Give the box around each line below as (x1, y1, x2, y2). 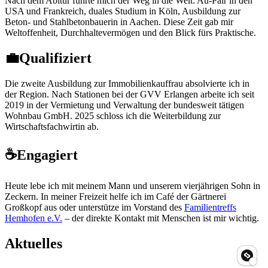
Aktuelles (5, 235, 62, 251)
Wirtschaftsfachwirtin (5, 121, 85, 132)
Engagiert (17, 147, 78, 163)
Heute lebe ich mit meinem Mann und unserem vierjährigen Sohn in (5, 181, 260, 191)
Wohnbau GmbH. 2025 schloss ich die (5, 111, 153, 121)
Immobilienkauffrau (108, 78, 183, 89)
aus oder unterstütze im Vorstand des (42, 202, 184, 213)
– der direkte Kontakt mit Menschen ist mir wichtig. (62, 213, 259, 224)
